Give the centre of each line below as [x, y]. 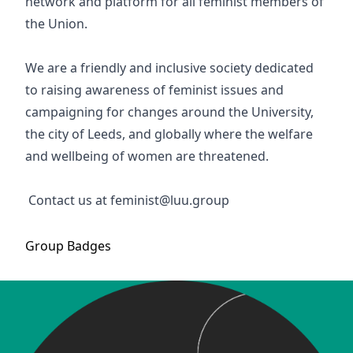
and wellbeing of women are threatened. [147, 156]
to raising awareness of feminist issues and [154, 90]
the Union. [56, 24]
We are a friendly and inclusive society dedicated [169, 68]
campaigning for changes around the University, [169, 112]
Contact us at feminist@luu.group [127, 200]
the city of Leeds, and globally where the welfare [169, 134]
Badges [89, 246]
